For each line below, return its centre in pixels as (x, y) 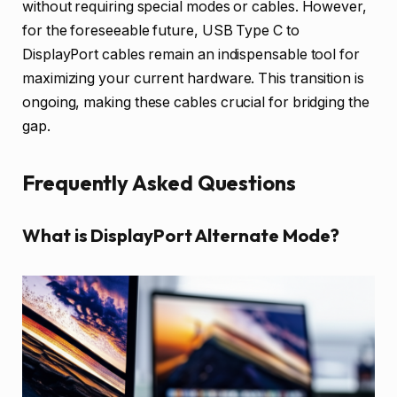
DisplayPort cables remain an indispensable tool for (191, 55)
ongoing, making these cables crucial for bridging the (196, 103)
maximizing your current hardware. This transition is (193, 79)
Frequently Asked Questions (159, 182)
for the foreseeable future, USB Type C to (161, 31)
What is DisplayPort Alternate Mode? (181, 236)
